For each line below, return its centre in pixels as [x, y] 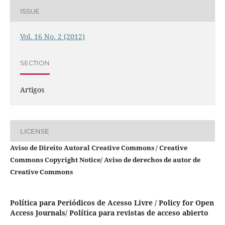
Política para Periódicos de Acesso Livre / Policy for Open [112, 203]
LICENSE [34, 131]
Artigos [32, 90]
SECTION [35, 63]
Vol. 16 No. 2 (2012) [52, 37]
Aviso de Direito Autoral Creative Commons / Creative [98, 148]
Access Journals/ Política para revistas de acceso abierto [109, 213]
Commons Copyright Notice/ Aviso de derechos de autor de [105, 160]
